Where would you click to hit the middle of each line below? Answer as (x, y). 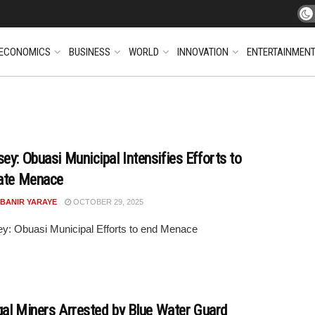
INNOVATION (203, 52)
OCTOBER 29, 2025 (107, 202)
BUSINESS (90, 52)
